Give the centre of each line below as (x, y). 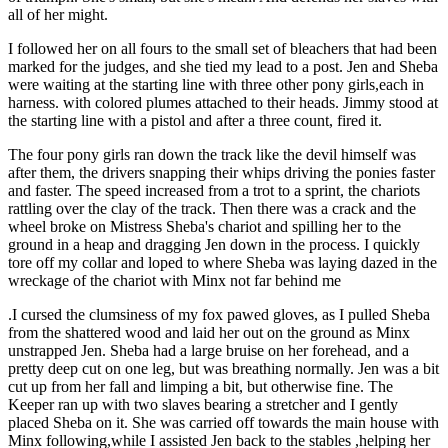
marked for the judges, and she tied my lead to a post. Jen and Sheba (223, 66)
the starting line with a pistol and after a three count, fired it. (195, 120)
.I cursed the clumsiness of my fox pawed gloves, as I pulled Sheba (219, 314)
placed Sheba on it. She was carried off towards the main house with (223, 422)
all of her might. (58, 14)
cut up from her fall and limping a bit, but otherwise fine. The (200, 386)
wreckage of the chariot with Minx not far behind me (174, 280)
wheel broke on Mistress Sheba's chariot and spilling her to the (204, 226)
